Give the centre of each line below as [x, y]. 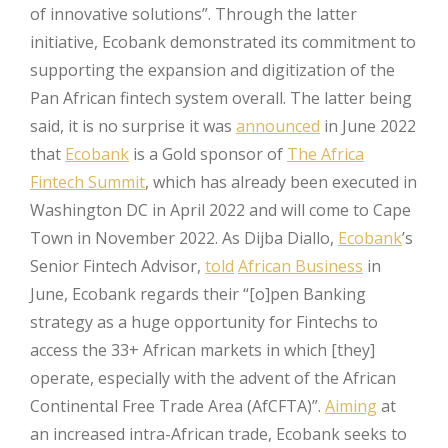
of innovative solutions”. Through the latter [193, 13]
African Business [300, 265]
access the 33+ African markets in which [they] [202, 349]
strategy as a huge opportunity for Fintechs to [204, 321]
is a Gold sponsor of [208, 153]
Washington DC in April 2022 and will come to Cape [220, 209]
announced [278, 125]
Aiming [351, 405]
